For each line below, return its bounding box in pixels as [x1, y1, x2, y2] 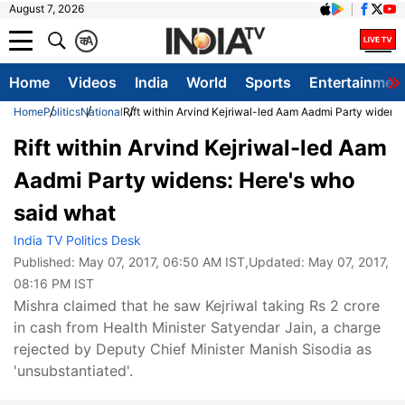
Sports [245, 73, 291, 91]
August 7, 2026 [9, 2, 84, 15]
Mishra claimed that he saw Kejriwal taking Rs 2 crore [14, 297, 380, 315]
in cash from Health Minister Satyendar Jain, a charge [14, 318, 381, 336]
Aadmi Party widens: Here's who [14, 167, 355, 193]
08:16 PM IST [14, 276, 94, 291]
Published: [14, 254, 79, 269]
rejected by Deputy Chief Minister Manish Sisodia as [14, 340, 372, 358]
